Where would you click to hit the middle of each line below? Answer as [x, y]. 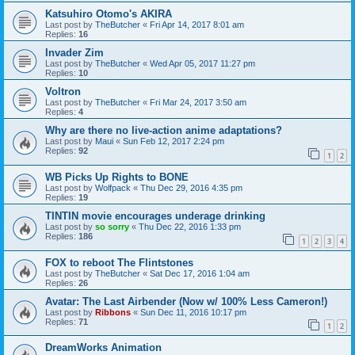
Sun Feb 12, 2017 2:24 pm [174, 141]
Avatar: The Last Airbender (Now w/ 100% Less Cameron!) [186, 301]
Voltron [63, 92]
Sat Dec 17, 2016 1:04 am [200, 273]
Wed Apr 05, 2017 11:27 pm [202, 64]
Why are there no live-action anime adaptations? [164, 131]
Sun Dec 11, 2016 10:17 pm [193, 312]
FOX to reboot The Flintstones [119, 262]
